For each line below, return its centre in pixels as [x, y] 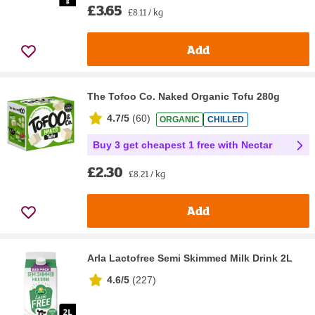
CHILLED [226, 119]
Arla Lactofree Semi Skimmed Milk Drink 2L [190, 258]
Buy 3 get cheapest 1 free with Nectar [182, 144]
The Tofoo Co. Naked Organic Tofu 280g [184, 97]
